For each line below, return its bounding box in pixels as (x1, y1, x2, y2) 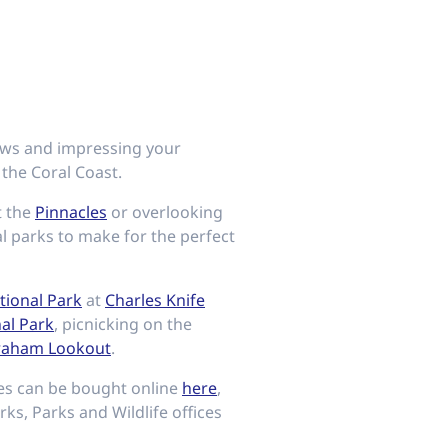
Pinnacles (35, 201, 107, 223)
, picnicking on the (54, 313, 192, 335)
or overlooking (107, 201, 223, 223)
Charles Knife (105, 289, 205, 311)
